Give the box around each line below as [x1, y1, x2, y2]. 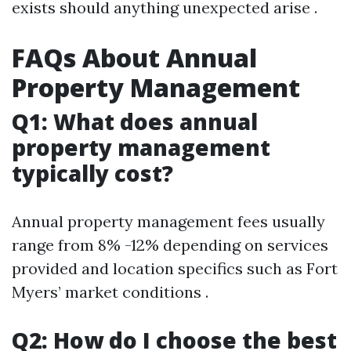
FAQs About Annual [12, 41, 257, 74]
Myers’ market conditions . [12, 282, 208, 302]
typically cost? [12, 158, 173, 188]
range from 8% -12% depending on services [12, 235, 328, 255]
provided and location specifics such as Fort [12, 259, 338, 278]
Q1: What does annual [12, 107, 258, 136]
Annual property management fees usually [12, 212, 325, 231]
